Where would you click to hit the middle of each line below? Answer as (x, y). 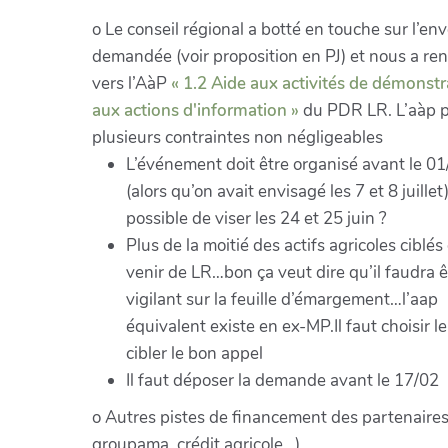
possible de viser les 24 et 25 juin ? (256, 218)
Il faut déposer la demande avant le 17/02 (282, 380)
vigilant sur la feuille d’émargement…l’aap (281, 299)
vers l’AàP (131, 83)
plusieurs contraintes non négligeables (237, 137)
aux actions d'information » (195, 110)
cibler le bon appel (194, 353)
